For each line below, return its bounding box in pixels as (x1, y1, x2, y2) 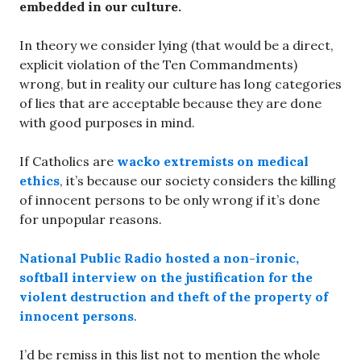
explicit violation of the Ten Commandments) (19, 56, 297, 73)
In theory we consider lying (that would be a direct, (19, 37, 334, 54)
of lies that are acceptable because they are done (19, 95, 322, 112)
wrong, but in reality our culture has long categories (19, 76, 342, 93)
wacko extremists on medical (117, 153, 309, 170)
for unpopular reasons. (19, 211, 162, 228)
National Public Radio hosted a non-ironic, (19, 250, 299, 267)
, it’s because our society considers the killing (60, 172, 336, 189)
